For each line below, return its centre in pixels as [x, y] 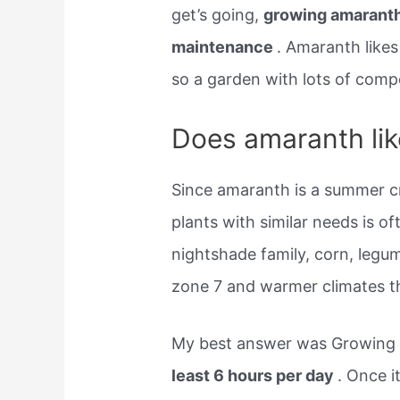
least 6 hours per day [255, 376]
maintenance [225, 46]
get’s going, [218, 14]
